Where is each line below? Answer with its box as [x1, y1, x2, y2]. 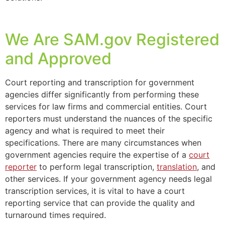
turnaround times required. [5, 210, 106, 220]
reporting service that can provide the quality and [5, 198, 195, 208]
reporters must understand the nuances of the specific [5, 114, 212, 124]
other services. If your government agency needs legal [5, 174, 212, 184]
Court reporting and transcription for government [5, 77, 194, 88]
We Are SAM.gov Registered [5, 30, 219, 50]
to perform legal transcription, [37, 162, 157, 172]
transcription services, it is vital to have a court [5, 186, 185, 196]
